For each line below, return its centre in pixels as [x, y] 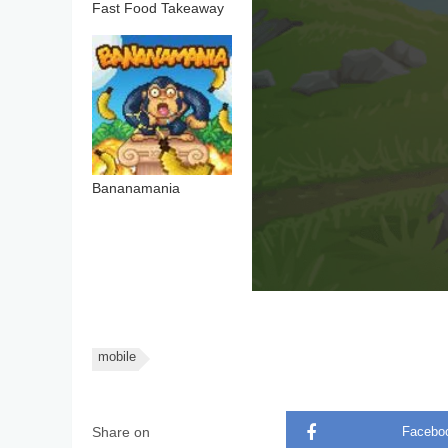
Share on [121, 433]
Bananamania [136, 189]
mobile [117, 358]
